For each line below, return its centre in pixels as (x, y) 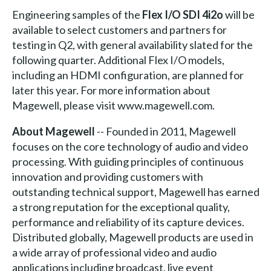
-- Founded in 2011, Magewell (165, 131)
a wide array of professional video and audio (114, 252)
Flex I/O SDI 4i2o (181, 14)
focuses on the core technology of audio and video (130, 146)
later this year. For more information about (111, 90)
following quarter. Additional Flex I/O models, (118, 60)
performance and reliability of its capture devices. (128, 222)
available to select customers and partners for (119, 29)
